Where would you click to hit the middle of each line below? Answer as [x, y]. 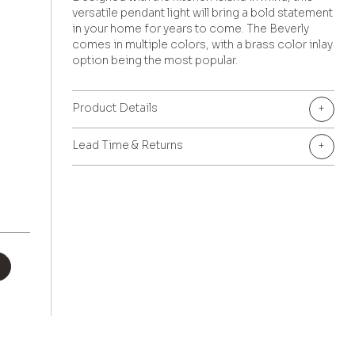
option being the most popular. [155, 60]
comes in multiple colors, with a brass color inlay [203, 44]
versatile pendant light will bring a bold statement [203, 12]
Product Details [115, 107]
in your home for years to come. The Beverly [191, 28]
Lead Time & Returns [128, 145]
